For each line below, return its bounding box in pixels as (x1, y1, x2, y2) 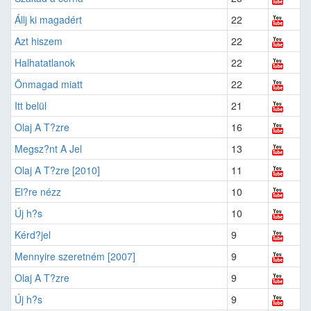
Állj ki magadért (15, 12, 82, 26)
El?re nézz (15, 184, 61, 199)
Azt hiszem (15, 33, 62, 48)
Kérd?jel (15, 227, 51, 242)
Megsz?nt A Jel (15, 141, 82, 155)
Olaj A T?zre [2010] (15, 162, 100, 177)
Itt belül (15, 98, 47, 112)
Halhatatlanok (15, 55, 75, 69)
